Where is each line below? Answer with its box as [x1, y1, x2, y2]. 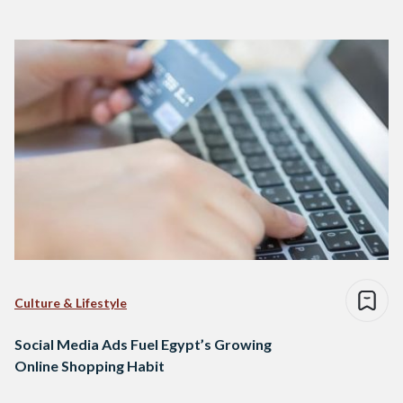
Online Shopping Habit [14, 357, 165, 375]
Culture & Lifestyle [14, 295, 127, 311]
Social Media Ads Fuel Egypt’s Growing [14, 336, 272, 354]
